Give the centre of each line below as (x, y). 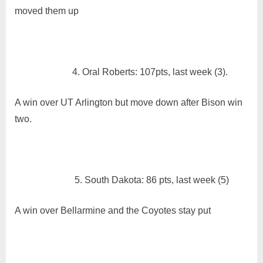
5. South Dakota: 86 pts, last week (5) (152, 180)
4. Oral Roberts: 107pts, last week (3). (150, 72)
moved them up (47, 11)
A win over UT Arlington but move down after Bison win (129, 103)
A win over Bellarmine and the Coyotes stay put (113, 211)
